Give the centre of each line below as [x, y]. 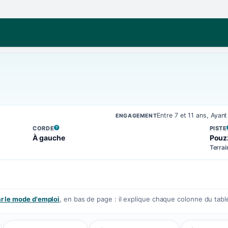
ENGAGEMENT [136, 116]
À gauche [49, 138]
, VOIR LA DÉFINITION [64, 132]
